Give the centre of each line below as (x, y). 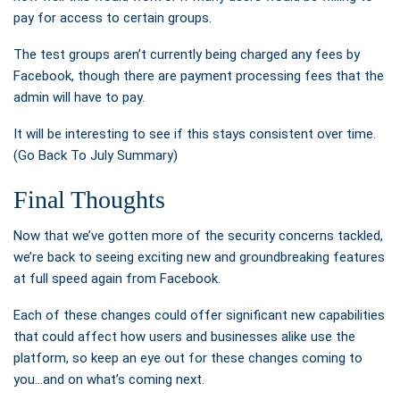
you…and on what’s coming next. (109, 380)
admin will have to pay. (79, 98)
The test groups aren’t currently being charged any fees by (187, 55)
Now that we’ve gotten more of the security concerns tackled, (198, 236)
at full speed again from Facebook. (117, 279)
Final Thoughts (89, 200)
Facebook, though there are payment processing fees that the (199, 76)
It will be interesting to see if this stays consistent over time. (195, 134)
